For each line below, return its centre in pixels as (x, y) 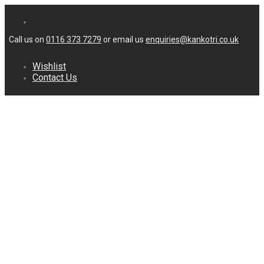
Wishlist (49, 66)
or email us (123, 39)
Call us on (27, 39)
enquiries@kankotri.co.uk (192, 39)
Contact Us (55, 77)
